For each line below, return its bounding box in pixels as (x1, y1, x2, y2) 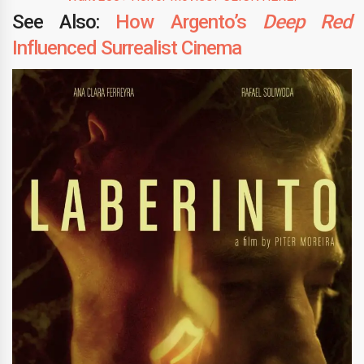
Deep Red (262, 10, 353, 33)
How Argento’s (115, 10, 262, 33)
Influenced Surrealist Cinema (12, 36, 241, 59)
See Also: (12, 10, 116, 33)
